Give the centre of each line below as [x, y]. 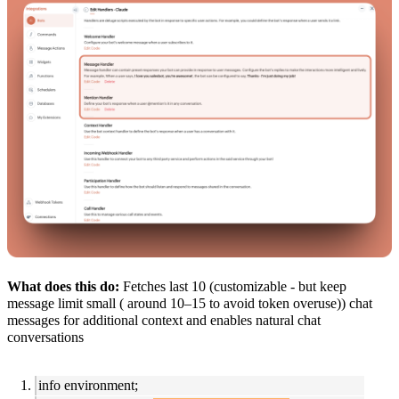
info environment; [88, 386]
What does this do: [65, 287]
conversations [47, 338]
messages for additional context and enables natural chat [164, 321]
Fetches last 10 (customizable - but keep [235, 287]
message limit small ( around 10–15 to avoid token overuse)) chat [190, 304]
